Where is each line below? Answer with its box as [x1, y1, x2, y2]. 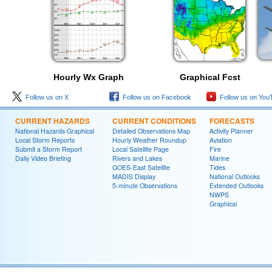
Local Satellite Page [112, 144, 169, 154]
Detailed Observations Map [112, 126, 190, 135]
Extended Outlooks [209, 180, 263, 190]
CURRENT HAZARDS [15, 115, 90, 126]
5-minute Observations [112, 180, 177, 190]
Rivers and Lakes [112, 153, 162, 163]
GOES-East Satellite [112, 162, 170, 172]
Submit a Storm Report [15, 144, 82, 154]
